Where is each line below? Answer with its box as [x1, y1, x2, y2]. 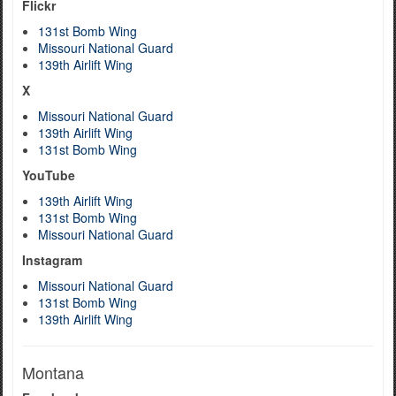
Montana [22, 361, 84, 384]
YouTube [22, 166, 75, 184]
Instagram [22, 251, 82, 269]
